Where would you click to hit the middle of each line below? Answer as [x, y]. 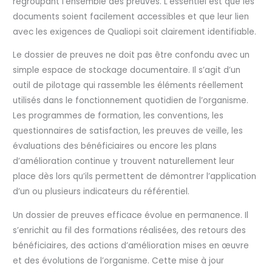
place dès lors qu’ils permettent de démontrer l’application [135, 177]
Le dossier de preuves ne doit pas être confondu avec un [131, 55]
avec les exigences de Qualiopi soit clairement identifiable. [135, 32]
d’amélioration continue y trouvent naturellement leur [124, 161]
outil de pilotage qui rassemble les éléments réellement [128, 86]
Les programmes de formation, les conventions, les [118, 116]
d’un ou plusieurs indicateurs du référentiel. [101, 192]
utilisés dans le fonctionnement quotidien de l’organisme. [131, 101]
